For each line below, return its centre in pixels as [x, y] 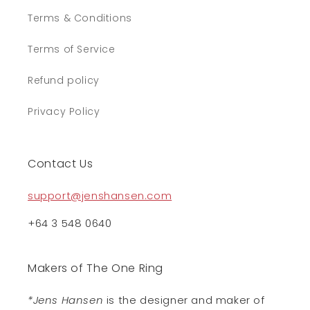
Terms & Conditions [80, 18]
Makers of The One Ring [96, 268]
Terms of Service [72, 49]
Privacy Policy [64, 112]
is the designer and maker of [184, 300]
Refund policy [64, 81]
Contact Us [61, 164]
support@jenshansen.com [100, 196]
